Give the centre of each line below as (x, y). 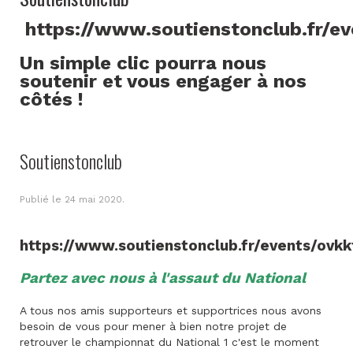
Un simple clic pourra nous (143, 63)
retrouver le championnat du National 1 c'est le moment (169, 342)
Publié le (42, 199)
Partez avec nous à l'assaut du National (163, 278)
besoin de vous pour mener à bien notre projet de (153, 326)
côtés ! (52, 99)
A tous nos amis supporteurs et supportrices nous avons (171, 310)
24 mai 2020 (93, 199)
